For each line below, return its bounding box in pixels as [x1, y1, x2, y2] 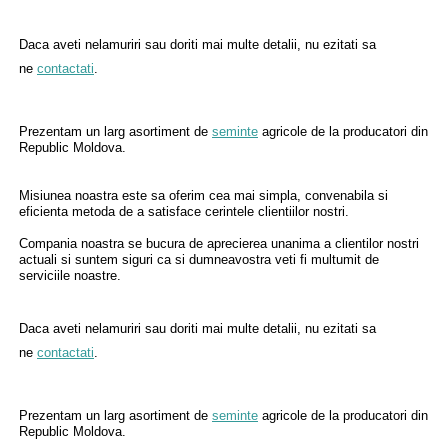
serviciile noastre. [19, 268, 121, 283]
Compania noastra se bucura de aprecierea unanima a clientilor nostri [19, 236, 419, 251]
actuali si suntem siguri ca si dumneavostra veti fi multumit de [19, 252, 379, 267]
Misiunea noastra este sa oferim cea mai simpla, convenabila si [19, 188, 388, 203]
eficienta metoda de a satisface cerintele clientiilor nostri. [19, 204, 353, 219]
